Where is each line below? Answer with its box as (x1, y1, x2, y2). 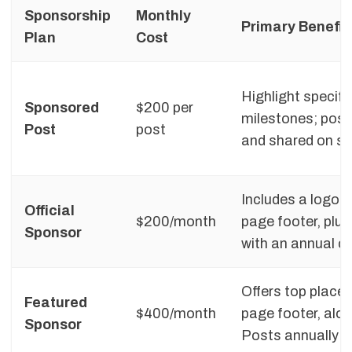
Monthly (136, 8, 191, 24)
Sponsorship (24, 8, 111, 24)
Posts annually (241, 328, 339, 344)
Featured (24, 295, 87, 311)
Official (24, 203, 75, 219)
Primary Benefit (241, 19, 348, 35)
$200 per (136, 100, 193, 116)
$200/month (136, 214, 216, 230)
